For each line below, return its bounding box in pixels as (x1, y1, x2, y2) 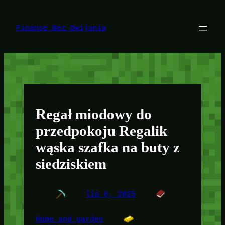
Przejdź (4, 4, 35, 12)
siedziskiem (35, 155, 106, 172)
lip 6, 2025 (85, 190, 136, 199)
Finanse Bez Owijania (16, 24, 106, 32)
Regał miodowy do (35, 105, 152, 122)
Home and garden (35, 215, 103, 223)
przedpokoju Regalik (35, 122, 167, 139)
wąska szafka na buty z (35, 139, 180, 155)
